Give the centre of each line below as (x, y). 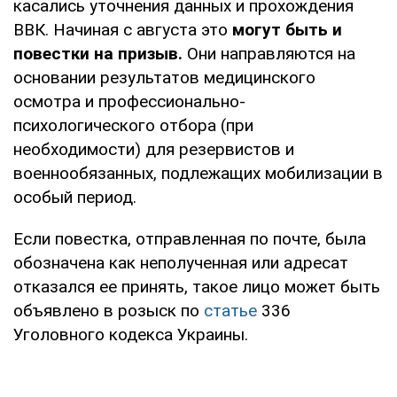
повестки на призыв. (98, 53)
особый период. (75, 197)
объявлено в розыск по (109, 310)
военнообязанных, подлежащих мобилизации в (198, 173)
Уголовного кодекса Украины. (131, 334)
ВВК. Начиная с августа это (123, 29)
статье (230, 310)
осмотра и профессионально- (129, 101)
